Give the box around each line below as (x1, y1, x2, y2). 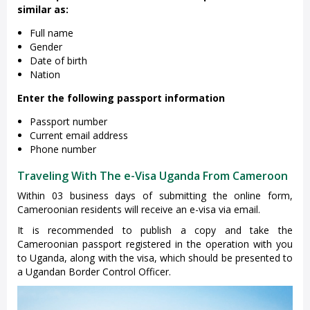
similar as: (17, 3, 69, 17)
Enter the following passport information (17, 91, 225, 105)
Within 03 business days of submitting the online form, (17, 189, 293, 203)
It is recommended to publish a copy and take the (17, 224, 293, 237)
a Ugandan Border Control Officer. (17, 265, 171, 279)
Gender (30, 40, 62, 54)
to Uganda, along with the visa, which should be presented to (17, 251, 293, 265)
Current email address (30, 129, 128, 143)
